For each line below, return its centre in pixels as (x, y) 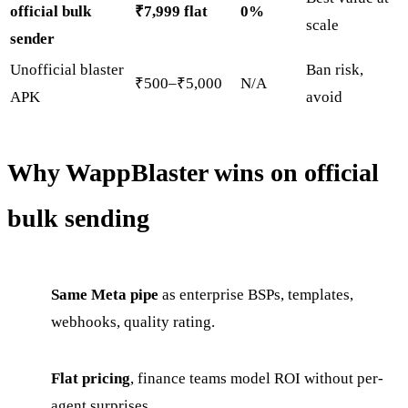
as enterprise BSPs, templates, (256, 294)
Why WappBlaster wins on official (193, 172)
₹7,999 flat (171, 11)
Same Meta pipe (105, 294)
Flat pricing (91, 378)
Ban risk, (335, 69)
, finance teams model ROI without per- (257, 378)
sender (32, 38)
